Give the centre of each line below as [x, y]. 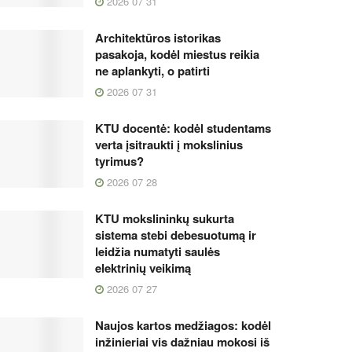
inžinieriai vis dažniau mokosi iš [182, 341]
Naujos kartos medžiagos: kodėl [183, 325]
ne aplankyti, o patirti [152, 70]
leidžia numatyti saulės [158, 251]
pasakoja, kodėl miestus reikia [177, 54]
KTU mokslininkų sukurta [165, 218]
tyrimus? [119, 161]
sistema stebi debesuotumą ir [176, 235]
